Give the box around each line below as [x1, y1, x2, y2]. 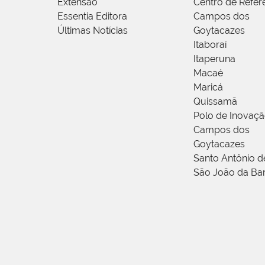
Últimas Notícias [57, 25, 128, 37]
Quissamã [193, 96, 237, 108]
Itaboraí [193, 39, 227, 51]
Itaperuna [193, 53, 235, 65]
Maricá [193, 82, 223, 93]
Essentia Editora [57, 11, 127, 22]
